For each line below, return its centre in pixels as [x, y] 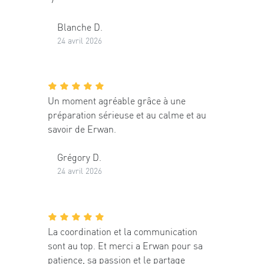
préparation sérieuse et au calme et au [127, 115]
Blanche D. [80, 27]
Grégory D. [79, 157]
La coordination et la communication [123, 231]
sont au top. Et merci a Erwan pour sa [125, 245]
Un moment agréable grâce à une [117, 101]
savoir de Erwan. [82, 129]
